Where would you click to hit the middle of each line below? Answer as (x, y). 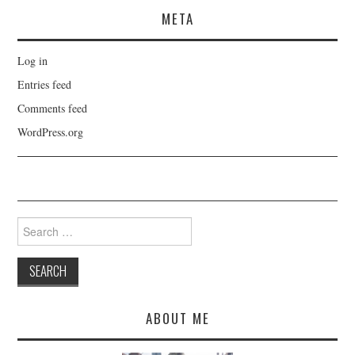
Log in (33, 61)
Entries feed (45, 85)
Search (32, 224)
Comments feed (53, 109)
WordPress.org (51, 132)
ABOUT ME (177, 319)
